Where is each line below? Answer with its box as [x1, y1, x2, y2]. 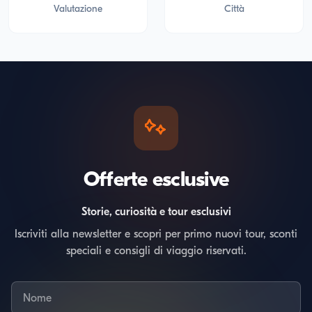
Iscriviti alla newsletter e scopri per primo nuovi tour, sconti [15, 228, 297, 240]
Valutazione [54, 3, 102, 15]
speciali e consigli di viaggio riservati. [65, 244, 247, 257]
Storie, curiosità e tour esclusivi [81, 205, 231, 218]
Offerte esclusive [83, 167, 229, 192]
